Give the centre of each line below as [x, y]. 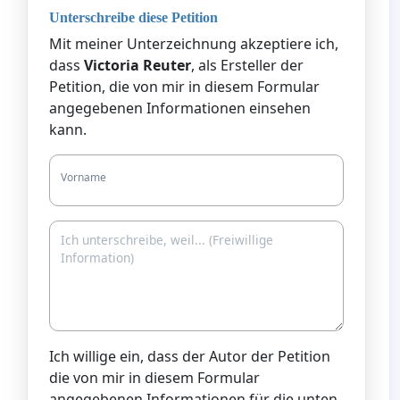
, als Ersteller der [247, 66]
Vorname [83, 178]
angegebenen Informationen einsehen [180, 108]
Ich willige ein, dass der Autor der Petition [190, 357]
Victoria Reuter [137, 66]
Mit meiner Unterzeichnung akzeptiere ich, [194, 44]
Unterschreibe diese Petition [133, 18]
